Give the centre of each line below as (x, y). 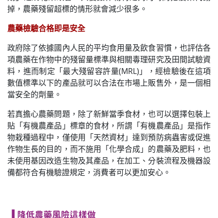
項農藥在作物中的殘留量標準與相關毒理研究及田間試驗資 (109, 59)
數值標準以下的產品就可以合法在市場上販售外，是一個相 (109, 82)
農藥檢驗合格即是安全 (46, 28)
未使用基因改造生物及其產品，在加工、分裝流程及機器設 (109, 160)
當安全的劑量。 (35, 94)
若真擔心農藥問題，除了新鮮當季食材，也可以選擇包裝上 (109, 114)
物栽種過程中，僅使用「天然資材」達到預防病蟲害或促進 (109, 137)
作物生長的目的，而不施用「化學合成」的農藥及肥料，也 (109, 149)
